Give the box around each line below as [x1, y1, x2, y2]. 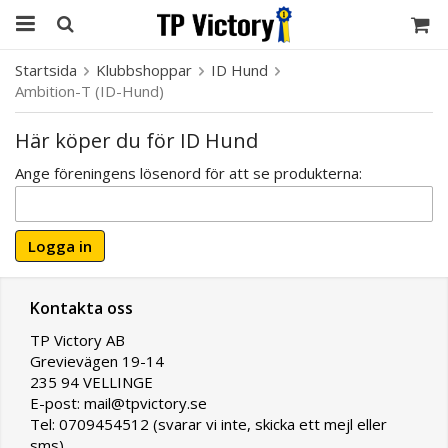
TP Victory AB [30, 330, 125, 350]
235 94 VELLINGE [30, 372, 157, 392]
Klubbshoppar [96, 60, 192, 80]
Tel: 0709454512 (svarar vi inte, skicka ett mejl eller [30, 414, 387, 434]
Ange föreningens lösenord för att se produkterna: [15, 163, 362, 183]
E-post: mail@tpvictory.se [30, 393, 207, 413]
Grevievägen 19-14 [30, 351, 164, 371]
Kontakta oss [30, 297, 133, 319]
